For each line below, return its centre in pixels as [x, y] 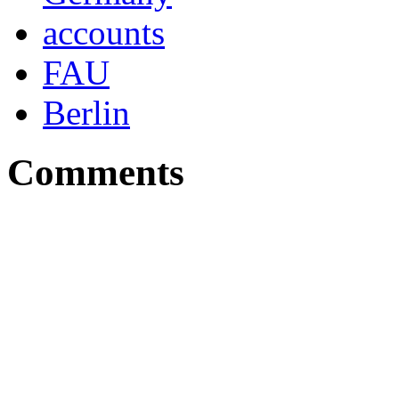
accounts [104, 32]
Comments [96, 172]
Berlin [86, 112]
